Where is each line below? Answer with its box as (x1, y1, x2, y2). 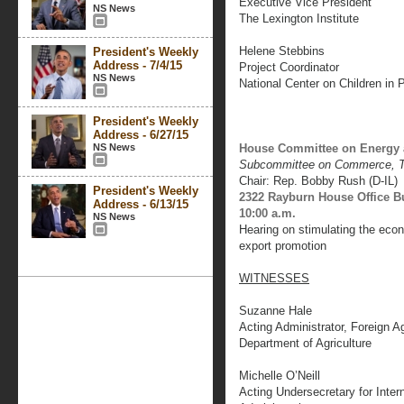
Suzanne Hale (239, 304, 312, 317)
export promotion (239, 239, 326, 252)
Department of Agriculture (239, 336, 372, 350)
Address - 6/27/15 (93, 128, 188, 142)
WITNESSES (239, 271, 309, 285)
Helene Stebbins (239, 44, 325, 58)
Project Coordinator (239, 60, 339, 74)
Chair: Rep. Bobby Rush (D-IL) (239, 174, 398, 188)
